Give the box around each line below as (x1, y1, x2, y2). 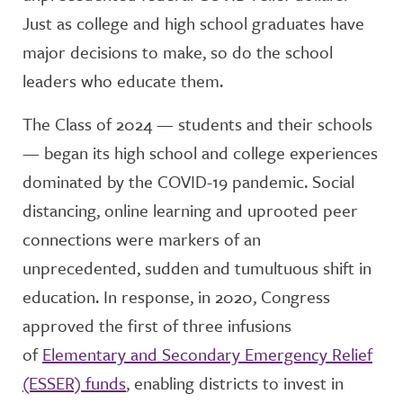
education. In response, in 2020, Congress (22, 284, 330, 309)
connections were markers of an (22, 227, 261, 251)
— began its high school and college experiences (22, 140, 378, 165)
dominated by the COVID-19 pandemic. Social (22, 169, 354, 193)
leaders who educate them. (22, 68, 223, 93)
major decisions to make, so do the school (22, 40, 333, 64)
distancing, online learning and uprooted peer (22, 198, 358, 222)
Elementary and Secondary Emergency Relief (42, 342, 372, 366)
